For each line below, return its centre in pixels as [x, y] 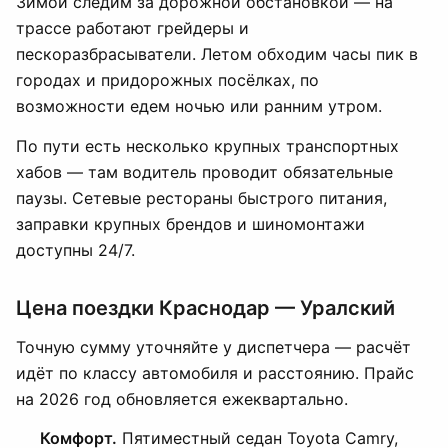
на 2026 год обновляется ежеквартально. [182, 399]
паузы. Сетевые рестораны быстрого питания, [201, 198]
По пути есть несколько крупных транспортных [207, 146]
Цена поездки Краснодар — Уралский [205, 308]
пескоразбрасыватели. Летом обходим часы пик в [217, 54]
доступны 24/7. [75, 250]
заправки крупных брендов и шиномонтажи [190, 224]
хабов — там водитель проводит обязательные [204, 172]
